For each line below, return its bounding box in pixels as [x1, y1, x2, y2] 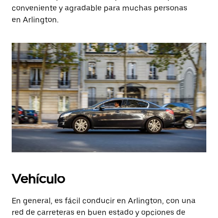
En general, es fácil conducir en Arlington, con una [12, 196, 196, 205]
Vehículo [12, 170, 65, 187]
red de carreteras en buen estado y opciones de [12, 208, 185, 217]
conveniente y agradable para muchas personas [12, 3, 187, 13]
